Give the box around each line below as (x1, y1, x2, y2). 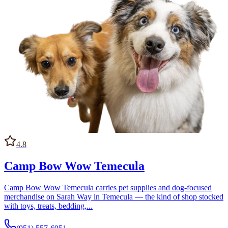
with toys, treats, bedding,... (4, 202, 93, 211)
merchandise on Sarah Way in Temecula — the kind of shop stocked (4, 192, 223, 202)
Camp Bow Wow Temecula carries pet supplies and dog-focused (4, 183, 212, 192)
